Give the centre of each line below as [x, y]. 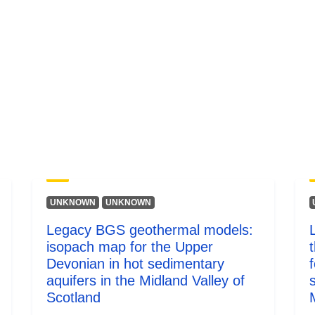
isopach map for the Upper [130, 246]
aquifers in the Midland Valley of [146, 280]
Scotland [74, 297]
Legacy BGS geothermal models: [150, 230]
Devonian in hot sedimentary [136, 263]
